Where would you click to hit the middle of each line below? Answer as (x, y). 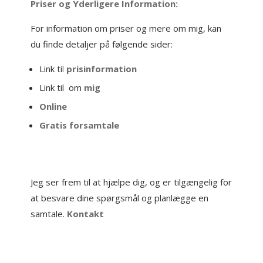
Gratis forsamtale (80, 125)
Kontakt (86, 214)
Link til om (61, 87)
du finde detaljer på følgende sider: (102, 44)
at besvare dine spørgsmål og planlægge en (120, 198)
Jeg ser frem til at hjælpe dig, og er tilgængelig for (131, 182)
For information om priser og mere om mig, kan (126, 28)
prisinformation (102, 69)
